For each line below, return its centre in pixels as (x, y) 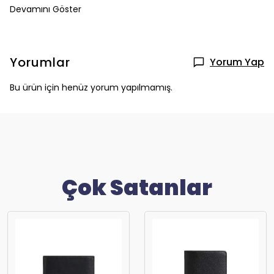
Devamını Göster (46, 9)
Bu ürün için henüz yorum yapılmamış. (91, 87)
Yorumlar (40, 62)
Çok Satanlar (137, 187)
